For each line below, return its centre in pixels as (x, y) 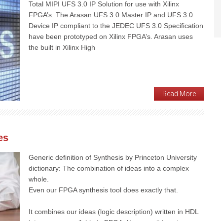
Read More (179, 94)
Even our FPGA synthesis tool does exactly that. (103, 190)
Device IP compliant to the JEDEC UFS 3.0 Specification (116, 25)
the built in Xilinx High (62, 47)
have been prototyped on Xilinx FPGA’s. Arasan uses (111, 36)
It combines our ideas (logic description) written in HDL (113, 212)
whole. (39, 179)
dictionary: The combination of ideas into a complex (109, 168)
